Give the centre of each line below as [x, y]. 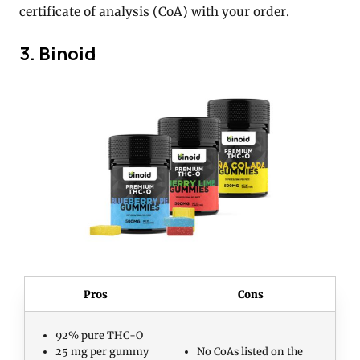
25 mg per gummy [102, 352]
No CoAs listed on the [250, 352]
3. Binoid [57, 53]
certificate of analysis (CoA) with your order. [154, 12]
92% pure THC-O [100, 335]
